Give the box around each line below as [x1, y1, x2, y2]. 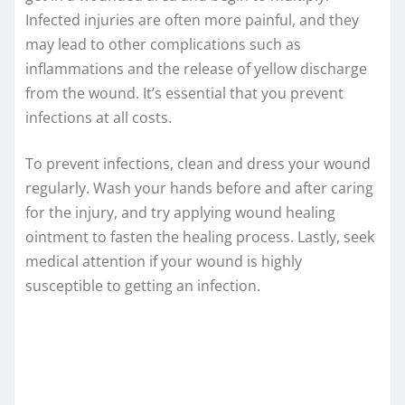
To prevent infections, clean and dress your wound [25, 154, 371, 174]
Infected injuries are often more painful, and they [25, 10, 359, 31]
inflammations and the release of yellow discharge [25, 59, 367, 80]
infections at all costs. [25, 108, 172, 128]
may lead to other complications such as [25, 34, 301, 55]
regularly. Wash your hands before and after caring [25, 178, 373, 199]
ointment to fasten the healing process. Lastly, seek [25, 227, 374, 248]
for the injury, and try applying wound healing [25, 202, 335, 223]
